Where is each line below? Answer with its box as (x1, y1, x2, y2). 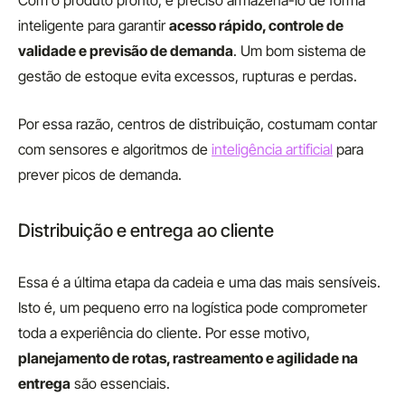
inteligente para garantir (18, 16, 169, 34)
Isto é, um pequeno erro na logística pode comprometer (18, 298, 367, 316)
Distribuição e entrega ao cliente (18, 220, 274, 241)
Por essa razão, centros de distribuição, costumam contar (18, 115, 377, 133)
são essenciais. (71, 374, 170, 392)
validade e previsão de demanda (18, 42, 233, 60)
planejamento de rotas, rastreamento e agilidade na (18, 349, 358, 367)
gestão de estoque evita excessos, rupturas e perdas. (18, 67, 357, 85)
